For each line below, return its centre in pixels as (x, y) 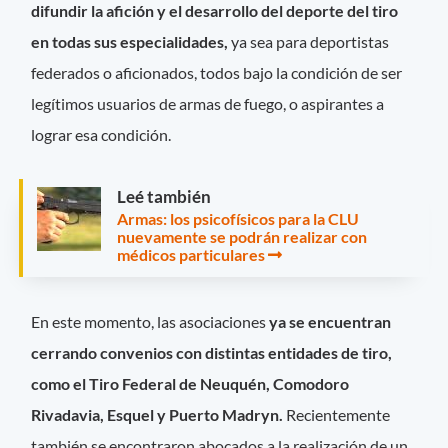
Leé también (164, 197)
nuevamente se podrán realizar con (242, 237)
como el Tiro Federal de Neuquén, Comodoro (190, 383)
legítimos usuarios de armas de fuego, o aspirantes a (208, 104)
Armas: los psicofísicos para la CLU (238, 219)
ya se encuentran (330, 321)
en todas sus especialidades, (131, 42)
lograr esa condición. (104, 135)
